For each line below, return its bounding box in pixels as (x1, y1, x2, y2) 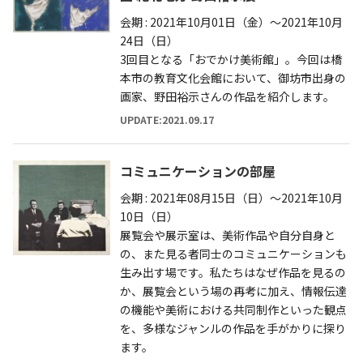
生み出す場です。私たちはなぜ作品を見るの (120, 263, 346, 280)
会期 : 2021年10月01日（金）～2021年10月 (120, 13, 343, 30)
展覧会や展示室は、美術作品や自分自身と (120, 226, 335, 243)
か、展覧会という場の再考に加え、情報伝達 (120, 282, 347, 299)
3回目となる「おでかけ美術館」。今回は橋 (120, 50, 342, 67)
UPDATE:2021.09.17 (120, 112, 214, 126)
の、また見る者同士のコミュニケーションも (120, 245, 347, 262)
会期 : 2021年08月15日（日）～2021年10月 (120, 189, 343, 206)
